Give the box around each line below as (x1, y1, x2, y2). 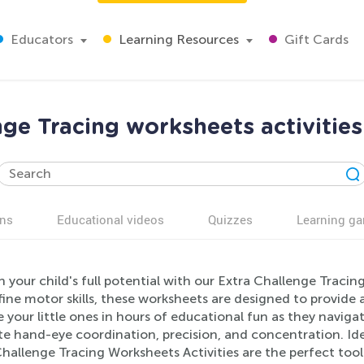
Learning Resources (115, 32, 239, 47)
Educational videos (57, 211, 164, 227)
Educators (7, 32, 73, 47)
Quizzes (208, 211, 253, 227)
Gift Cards (281, 32, 349, 47)
